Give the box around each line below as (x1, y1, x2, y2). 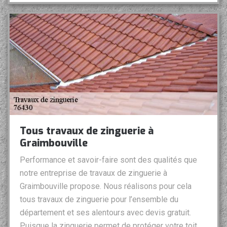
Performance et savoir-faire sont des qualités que (20, 155, 197, 165)
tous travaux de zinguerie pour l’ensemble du (20, 195, 178, 205)
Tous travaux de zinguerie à (20, 124, 154, 138)
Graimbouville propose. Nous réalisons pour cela (20, 181, 192, 192)
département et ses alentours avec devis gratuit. (20, 208, 191, 218)
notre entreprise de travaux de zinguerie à (20, 168, 167, 178)
